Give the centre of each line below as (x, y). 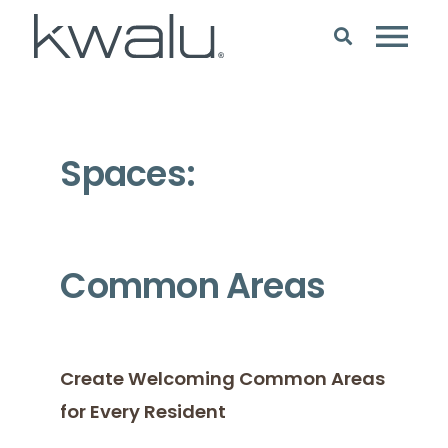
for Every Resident (145, 413)
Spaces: (127, 177)
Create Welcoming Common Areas (223, 380)
